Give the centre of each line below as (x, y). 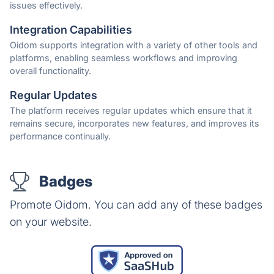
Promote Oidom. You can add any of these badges (136, 205)
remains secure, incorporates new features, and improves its (135, 124)
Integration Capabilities (71, 30)
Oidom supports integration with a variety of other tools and (134, 45)
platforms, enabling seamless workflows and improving (124, 58)
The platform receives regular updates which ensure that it (131, 111)
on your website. (51, 222)
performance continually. (60, 136)
